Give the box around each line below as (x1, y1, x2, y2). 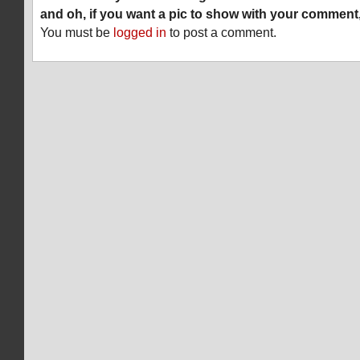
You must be (40, 25, 113, 40)
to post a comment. (166, 25, 276, 40)
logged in (113, 25, 166, 40)
